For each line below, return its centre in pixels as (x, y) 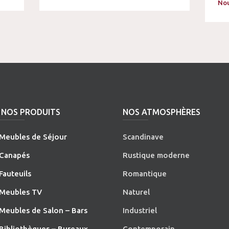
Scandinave (143, 136)
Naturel (136, 192)
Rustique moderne (156, 155)
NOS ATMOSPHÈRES (162, 112)
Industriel (140, 210)
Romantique (145, 173)
